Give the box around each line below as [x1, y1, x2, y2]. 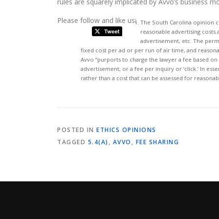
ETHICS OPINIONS [96, 125, 156, 134]
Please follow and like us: [57, 15, 136, 25]
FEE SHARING [135, 137, 179, 146]
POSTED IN [57, 125, 96, 134]
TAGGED [57, 137, 88, 146]
